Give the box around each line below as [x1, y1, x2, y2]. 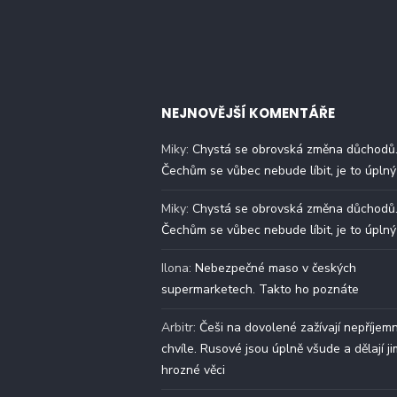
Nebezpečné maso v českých [195, 260, 356, 277]
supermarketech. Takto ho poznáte [161, 281, 359, 299]
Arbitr [161, 319, 193, 337]
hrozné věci [161, 362, 225, 379]
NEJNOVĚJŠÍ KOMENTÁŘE [161, 104, 335, 123]
